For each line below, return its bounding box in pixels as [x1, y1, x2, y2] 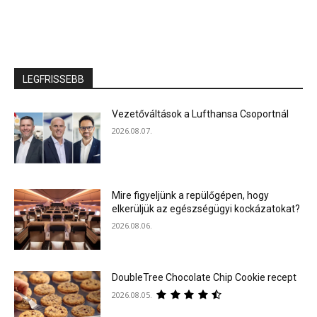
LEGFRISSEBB [23, 73, 84, 85]
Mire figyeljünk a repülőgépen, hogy [112, 190, 270, 202]
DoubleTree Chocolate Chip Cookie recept [112, 272, 297, 284]
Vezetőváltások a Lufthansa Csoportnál [112, 108, 289, 120]
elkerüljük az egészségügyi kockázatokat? [112, 203, 301, 215]
